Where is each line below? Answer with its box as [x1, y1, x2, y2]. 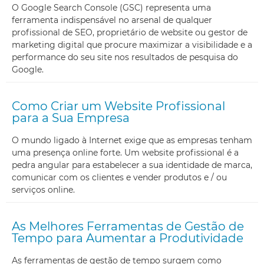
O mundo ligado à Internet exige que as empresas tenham [12, 134, 252, 146]
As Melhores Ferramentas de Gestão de [12, 219, 244, 233]
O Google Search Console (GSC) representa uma [12, 2, 211, 13]
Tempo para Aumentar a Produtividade [12, 230, 243, 245]
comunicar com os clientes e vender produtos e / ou [12, 171, 227, 183]
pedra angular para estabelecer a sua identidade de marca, [12, 159, 252, 170]
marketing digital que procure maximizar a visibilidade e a [12, 39, 252, 50]
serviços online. [12, 184, 75, 195]
